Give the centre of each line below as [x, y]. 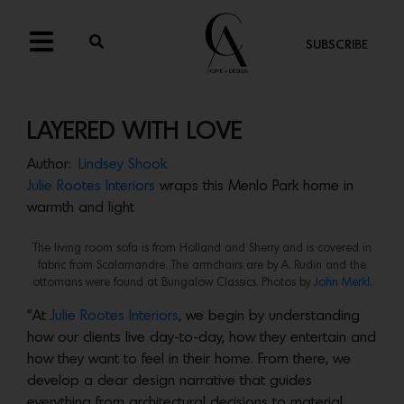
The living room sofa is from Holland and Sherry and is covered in [202, 248]
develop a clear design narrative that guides [170, 381]
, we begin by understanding [269, 316]
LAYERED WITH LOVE [135, 132]
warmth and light [81, 208]
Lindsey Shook [123, 165]
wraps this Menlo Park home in [254, 186]
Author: [49, 165]
